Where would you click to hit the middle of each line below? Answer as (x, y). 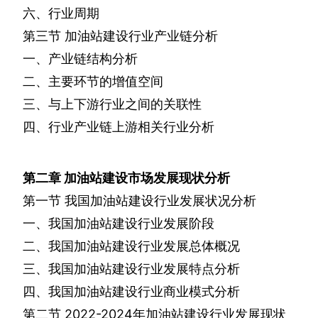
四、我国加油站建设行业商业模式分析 (131, 292)
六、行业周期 (61, 13)
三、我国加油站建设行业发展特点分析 (131, 269)
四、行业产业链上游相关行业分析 (119, 127)
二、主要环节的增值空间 (93, 82)
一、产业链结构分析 (80, 59)
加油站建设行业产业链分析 (141, 36)
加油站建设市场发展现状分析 (147, 178)
